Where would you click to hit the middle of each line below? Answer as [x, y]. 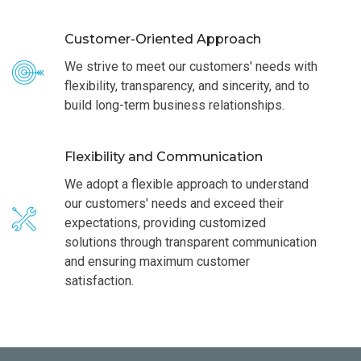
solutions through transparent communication [191, 242]
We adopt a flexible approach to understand [187, 184]
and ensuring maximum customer [157, 261]
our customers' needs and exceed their [174, 203]
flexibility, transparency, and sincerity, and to [187, 86]
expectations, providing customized [165, 223]
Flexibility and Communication [164, 157]
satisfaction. [99, 281]
